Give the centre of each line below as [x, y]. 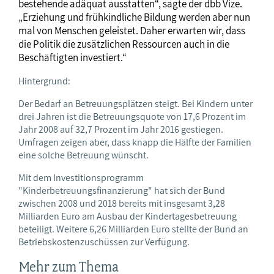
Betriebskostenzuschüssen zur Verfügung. [104, 242]
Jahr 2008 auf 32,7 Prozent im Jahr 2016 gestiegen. [121, 130]
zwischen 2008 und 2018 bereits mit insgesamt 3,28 [122, 204]
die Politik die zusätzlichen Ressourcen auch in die [124, 44]
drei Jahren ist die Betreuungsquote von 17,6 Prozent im [132, 117]
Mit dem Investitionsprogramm [81, 178]
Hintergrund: [44, 81]
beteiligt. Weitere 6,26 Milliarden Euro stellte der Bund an [133, 229]
